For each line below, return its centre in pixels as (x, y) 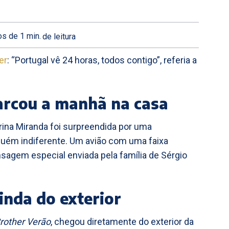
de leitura (59, 36)
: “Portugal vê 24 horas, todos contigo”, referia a (102, 60)
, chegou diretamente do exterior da (122, 222)
